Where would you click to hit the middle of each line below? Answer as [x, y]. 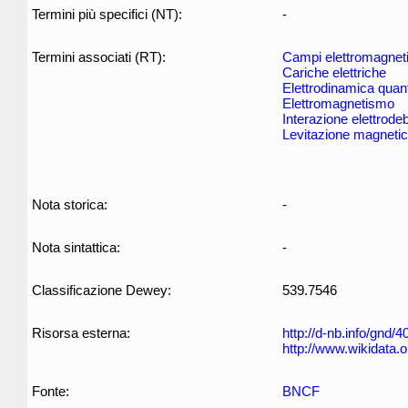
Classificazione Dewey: [102, 290]
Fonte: [51, 391]
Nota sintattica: [76, 247]
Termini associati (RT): [99, 57]
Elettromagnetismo [338, 103]
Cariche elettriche [334, 72]
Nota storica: [70, 204]
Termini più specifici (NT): [107, 14]
